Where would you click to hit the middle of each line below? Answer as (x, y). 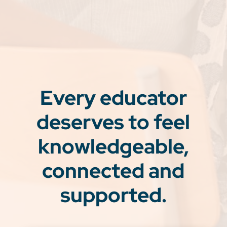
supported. (113, 195)
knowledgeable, (113, 146)
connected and (113, 171)
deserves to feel (113, 122)
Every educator (113, 98)
